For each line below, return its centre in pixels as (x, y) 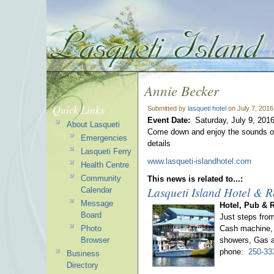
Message (97, 203)
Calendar (96, 190)
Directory (82, 265)
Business (83, 254)
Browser (95, 240)
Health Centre (105, 165)
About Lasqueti (93, 124)
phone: (234, 252)
